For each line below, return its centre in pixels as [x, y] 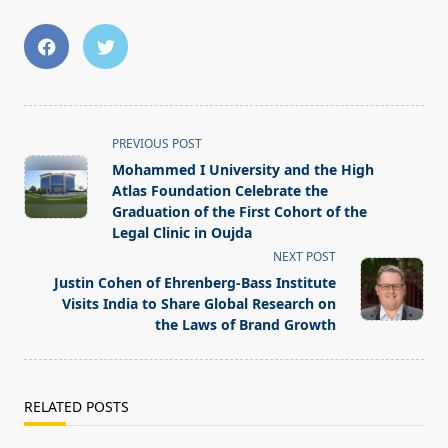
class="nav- [65, 165]
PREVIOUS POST [157, 144]
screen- [51, 213]
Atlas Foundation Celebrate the [220, 191]
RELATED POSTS [76, 407]
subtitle [51, 189]
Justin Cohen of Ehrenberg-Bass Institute [195, 283]
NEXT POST [304, 257]
